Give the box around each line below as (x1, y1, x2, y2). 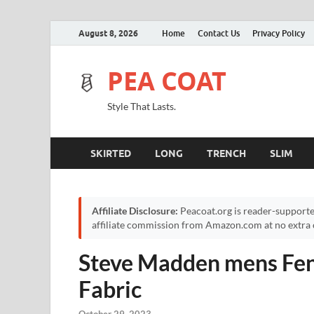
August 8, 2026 (78, 27, 138, 39)
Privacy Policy (252, 27, 305, 39)
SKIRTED (90, 147, 131, 159)
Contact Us (198, 27, 240, 39)
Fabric (78, 275, 142, 303)
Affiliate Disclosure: (92, 205, 178, 217)
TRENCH (207, 147, 246, 159)
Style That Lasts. (107, 100, 176, 112)
